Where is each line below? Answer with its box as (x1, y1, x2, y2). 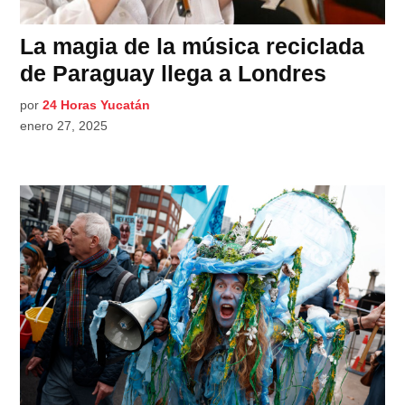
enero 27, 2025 (20, 118, 108, 133)
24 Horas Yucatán (42, 97, 151, 112)
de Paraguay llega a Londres (20, 60, 327, 86)
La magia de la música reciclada (20, 33, 365, 59)
